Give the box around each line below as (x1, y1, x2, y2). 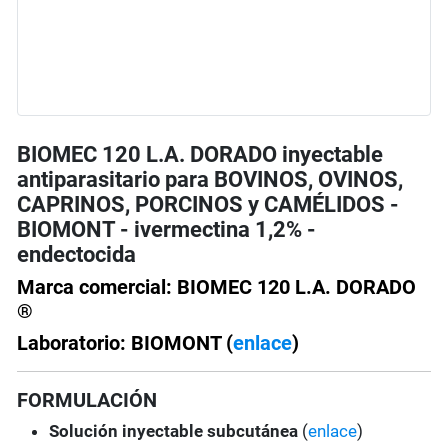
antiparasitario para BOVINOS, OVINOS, (17, 167, 404, 193)
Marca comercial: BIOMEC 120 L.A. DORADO (17, 275, 417, 300)
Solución (49, 421, 119, 442)
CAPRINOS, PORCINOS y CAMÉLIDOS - (17, 192, 400, 218)
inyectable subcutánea (122, 421, 303, 442)
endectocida (17, 242, 137, 268)
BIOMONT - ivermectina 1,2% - (17, 217, 317, 243)
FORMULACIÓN (17, 388, 158, 413)
